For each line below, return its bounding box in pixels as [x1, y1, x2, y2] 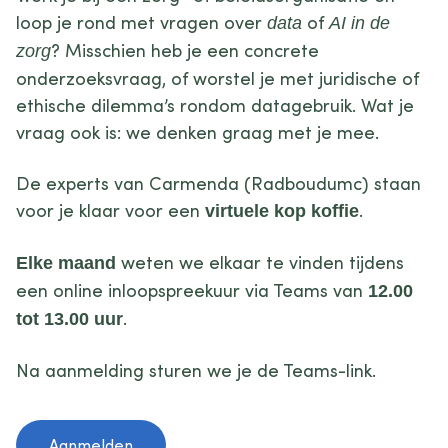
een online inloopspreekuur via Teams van [16, 278, 368, 302]
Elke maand [16, 253, 116, 273]
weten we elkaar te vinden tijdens [116, 250, 404, 274]
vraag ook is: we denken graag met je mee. [16, 120, 379, 144]
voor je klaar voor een [16, 198, 205, 222]
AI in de [329, 13, 390, 33]
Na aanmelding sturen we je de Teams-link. [16, 358, 376, 382]
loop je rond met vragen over [16, 10, 267, 34]
